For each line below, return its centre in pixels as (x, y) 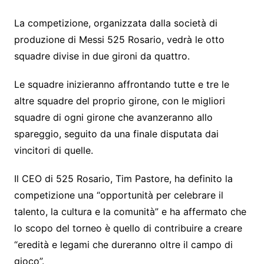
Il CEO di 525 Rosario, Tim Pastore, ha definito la (123, 178)
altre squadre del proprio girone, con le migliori (119, 100)
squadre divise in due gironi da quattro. (102, 56)
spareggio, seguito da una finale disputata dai (116, 133)
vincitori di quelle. (53, 150)
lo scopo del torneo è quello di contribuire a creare (128, 228)
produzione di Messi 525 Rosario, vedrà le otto (119, 39)
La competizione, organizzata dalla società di (115, 23)
